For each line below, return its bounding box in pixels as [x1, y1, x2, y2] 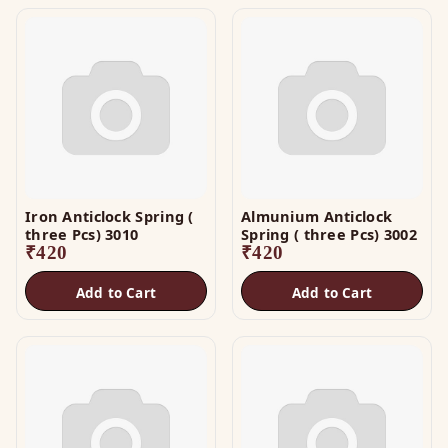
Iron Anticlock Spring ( [25, 206, 194, 226]
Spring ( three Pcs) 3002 [241, 224, 417, 244]
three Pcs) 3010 [25, 224, 139, 244]
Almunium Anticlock [241, 206, 393, 226]
